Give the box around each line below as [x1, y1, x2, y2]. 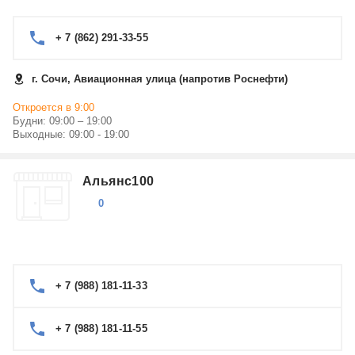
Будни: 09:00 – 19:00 [13, 115, 112, 127]
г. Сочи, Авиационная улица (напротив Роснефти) [32, 73, 288, 85]
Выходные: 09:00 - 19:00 [13, 128, 129, 140]
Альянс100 [82, 174, 155, 188]
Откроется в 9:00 [13, 101, 94, 113]
